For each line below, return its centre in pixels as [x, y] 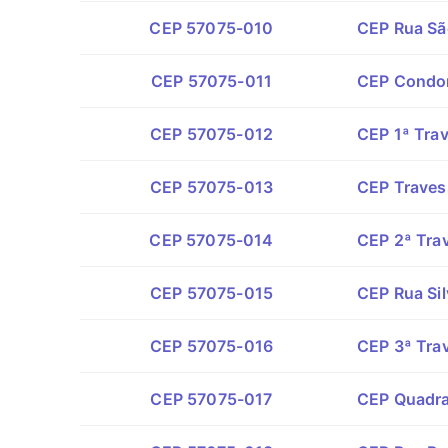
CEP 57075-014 [211, 240]
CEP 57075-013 [211, 187]
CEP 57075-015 [211, 293]
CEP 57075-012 [211, 134]
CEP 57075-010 [211, 28]
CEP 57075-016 [211, 346]
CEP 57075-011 [211, 81]
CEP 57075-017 [211, 399]
